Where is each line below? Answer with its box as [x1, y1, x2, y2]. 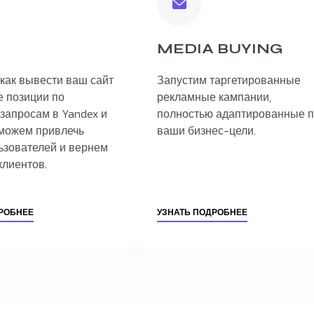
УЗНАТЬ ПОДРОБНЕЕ [157, 207, 247, 218]
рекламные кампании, [157, 88, 271, 106]
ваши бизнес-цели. [157, 122, 256, 139]
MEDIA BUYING [157, 40, 282, 58]
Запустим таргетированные [157, 71, 301, 89]
